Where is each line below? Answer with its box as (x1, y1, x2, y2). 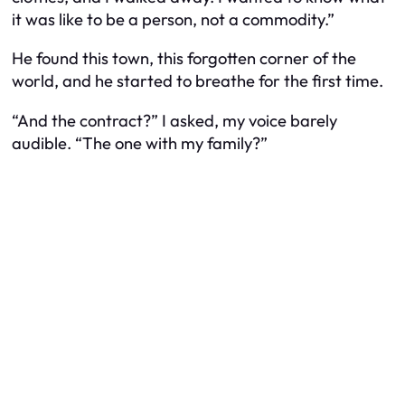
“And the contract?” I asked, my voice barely (12, 109, 337, 131)
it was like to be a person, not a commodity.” (12, 8, 334, 30)
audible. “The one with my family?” (12, 132, 268, 154)
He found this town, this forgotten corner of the (12, 48, 356, 70)
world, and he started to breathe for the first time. (12, 71, 383, 92)
